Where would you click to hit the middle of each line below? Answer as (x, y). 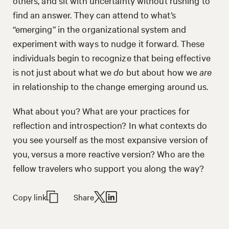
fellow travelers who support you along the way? (108, 168)
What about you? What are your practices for (101, 110)
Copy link (30, 197)
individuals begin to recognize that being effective (111, 57)
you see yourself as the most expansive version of (110, 139)
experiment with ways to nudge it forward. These (109, 43)
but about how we (162, 72)
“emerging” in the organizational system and (99, 29)
